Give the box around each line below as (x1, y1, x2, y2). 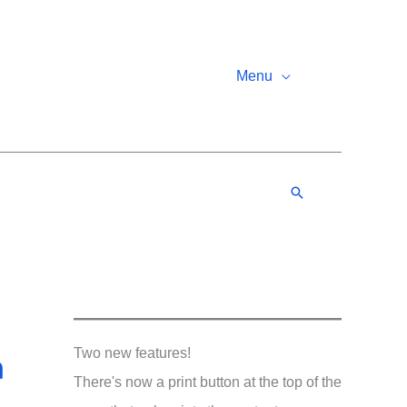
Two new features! (74, 345, 191, 361)
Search (288, 183, 340, 202)
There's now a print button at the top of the (74, 374, 342, 390)
